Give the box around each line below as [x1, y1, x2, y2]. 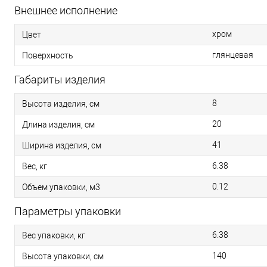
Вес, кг [22, 161, 47, 171]
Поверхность [22, 50, 73, 60]
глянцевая [212, 50, 253, 60]
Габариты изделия [14, 73, 105, 86]
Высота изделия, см [22, 98, 100, 108]
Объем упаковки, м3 [22, 182, 100, 192]
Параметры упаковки [14, 205, 121, 218]
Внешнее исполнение [14, 4, 117, 17]
